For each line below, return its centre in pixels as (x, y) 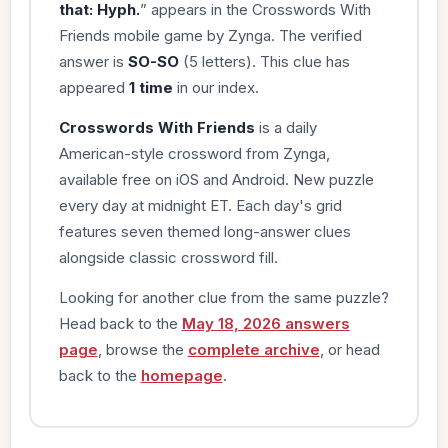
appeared (93, 87)
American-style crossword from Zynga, (194, 153)
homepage (181, 375)
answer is (93, 61)
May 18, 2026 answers (265, 323)
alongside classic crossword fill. (168, 257)
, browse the (142, 349)
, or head (349, 349)
